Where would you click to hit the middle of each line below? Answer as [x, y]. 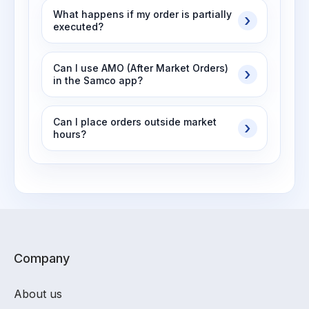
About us [38, 294]
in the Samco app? [98, 80]
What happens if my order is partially [142, 14]
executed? [78, 27]
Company [42, 258]
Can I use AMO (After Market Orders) [141, 68]
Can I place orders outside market [135, 122]
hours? [70, 134]
